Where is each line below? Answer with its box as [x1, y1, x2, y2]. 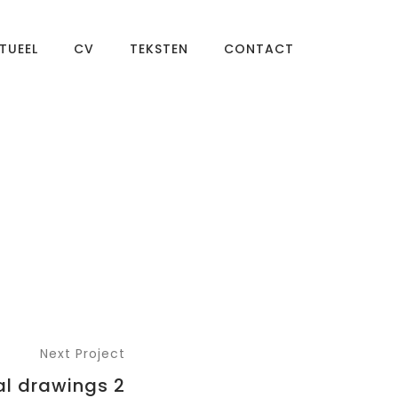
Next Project [40, 345, 125, 362]
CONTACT [224, 40, 294, 58]
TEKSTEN [130, 40, 188, 58]
